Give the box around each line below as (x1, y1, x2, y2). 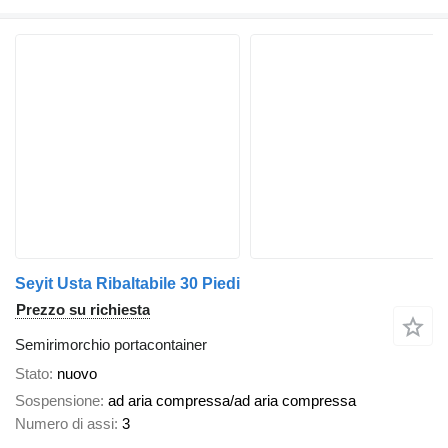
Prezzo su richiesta (16, 301, 150, 319)
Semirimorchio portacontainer (15, 336, 207, 354)
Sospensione (15, 391, 100, 409)
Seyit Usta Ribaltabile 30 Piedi (15, 275, 240, 293)
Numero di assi (15, 414, 114, 432)
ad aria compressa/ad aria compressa (108, 391, 356, 409)
